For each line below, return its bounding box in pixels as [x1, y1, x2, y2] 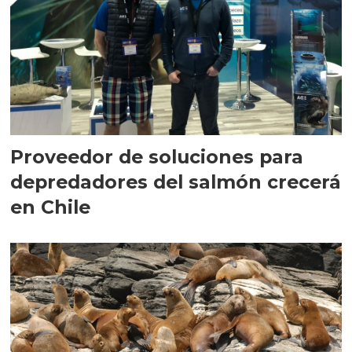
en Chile [10, 196, 91, 219]
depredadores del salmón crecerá [10, 170, 342, 194]
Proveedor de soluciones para [10, 145, 304, 169]
